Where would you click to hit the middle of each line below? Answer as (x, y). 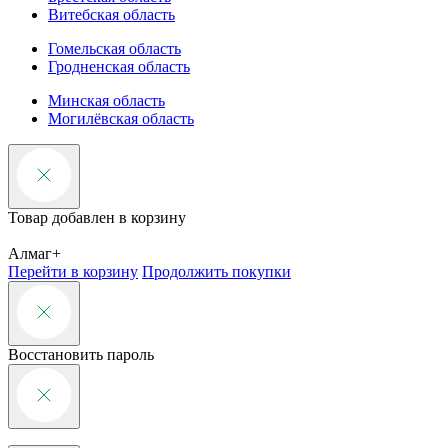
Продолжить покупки (216, 271)
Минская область (106, 100)
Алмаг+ (34, 253)
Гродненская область (119, 66)
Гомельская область (114, 48)
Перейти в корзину (73, 271)
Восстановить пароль (81, 354)
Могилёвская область (121, 118)
